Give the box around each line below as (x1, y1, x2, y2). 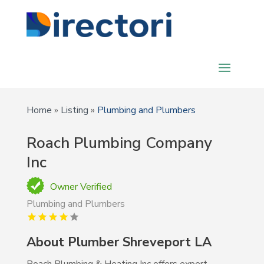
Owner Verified (49, 180, 112, 193)
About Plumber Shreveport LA (26, 233, 212, 251)
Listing (60, 104, 88, 117)
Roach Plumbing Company (26, 133, 212, 153)
